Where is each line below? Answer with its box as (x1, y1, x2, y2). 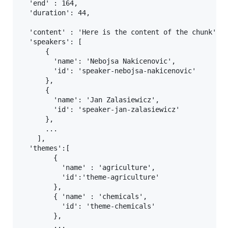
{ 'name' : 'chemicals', (21, 192, 147, 201)
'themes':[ (21, 144, 70, 153)
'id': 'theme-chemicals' (21, 202, 155, 211)
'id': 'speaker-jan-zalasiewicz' (21, 105, 180, 114)
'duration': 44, (21, 9, 90, 17)
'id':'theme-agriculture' (21, 173, 159, 182)
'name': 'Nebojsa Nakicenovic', (21, 57, 176, 66)
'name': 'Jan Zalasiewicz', (21, 96, 159, 104)
